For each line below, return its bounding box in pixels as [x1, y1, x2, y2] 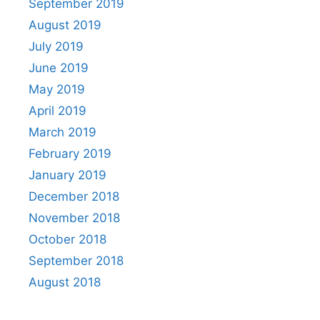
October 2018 [29, 231, 106, 246]
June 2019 [29, 60, 89, 75]
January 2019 [29, 167, 106, 182]
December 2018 [29, 189, 119, 204]
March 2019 [29, 124, 96, 139]
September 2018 [29, 253, 124, 268]
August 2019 [29, 17, 101, 32]
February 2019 [29, 146, 111, 161]
